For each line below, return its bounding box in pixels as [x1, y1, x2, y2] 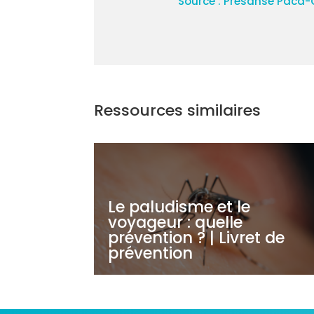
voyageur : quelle [108, 211, 243, 234]
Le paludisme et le [108, 196, 251, 219]
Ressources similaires [94, 100, 261, 122]
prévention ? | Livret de [108, 226, 285, 250]
